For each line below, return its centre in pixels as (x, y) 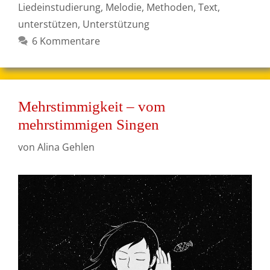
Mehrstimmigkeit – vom (92, 107)
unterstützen (48, 24)
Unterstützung (116, 24)
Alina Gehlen (66, 147)
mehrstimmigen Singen (89, 125)
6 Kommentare (66, 41)
